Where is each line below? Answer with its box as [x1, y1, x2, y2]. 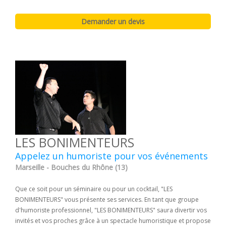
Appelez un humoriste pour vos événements [15, 149, 208, 162]
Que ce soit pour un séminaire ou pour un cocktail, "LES [15, 184, 173, 193]
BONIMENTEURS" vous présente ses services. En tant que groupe [15, 195, 199, 204]
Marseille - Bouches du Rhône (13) [15, 162, 128, 172]
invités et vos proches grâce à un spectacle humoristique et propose [15, 216, 211, 225]
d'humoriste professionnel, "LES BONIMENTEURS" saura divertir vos [15, 205, 207, 214]
